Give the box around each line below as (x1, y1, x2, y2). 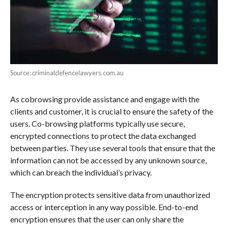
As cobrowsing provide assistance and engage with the (10, 94, 199, 104)
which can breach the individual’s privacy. (10, 167, 152, 178)
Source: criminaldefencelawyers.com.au (10, 69, 124, 77)
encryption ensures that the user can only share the (10, 214, 184, 224)
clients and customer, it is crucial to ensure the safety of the (10, 106, 213, 117)
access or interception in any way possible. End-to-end (10, 202, 198, 212)
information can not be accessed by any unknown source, (10, 155, 207, 165)
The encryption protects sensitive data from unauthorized (10, 190, 210, 200)
